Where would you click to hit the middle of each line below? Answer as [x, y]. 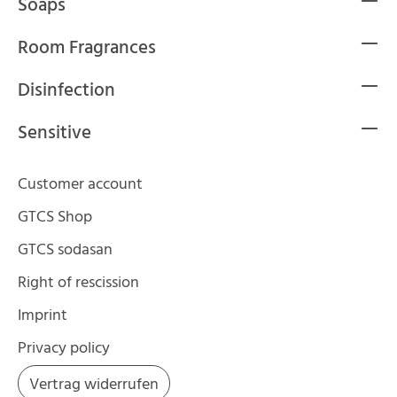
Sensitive [54, 133]
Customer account [80, 185]
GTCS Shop [55, 218]
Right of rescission [78, 284]
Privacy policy [64, 349]
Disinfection [66, 90]
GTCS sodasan [65, 251]
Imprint [43, 316]
